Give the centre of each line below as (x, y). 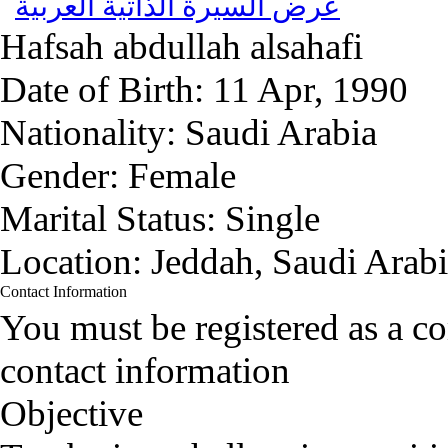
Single (272, 218)
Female (182, 175)
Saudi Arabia (281, 132)
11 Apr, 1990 (310, 89)
